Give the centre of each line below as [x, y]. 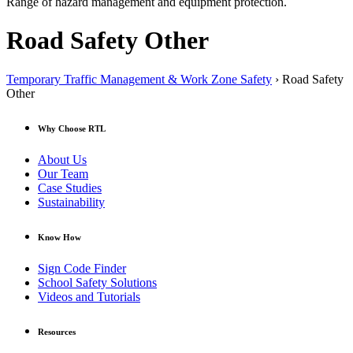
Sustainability [71, 202]
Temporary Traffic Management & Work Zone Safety [139, 79]
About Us [62, 159]
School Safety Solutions [97, 282]
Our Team [63, 173]
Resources [57, 331]
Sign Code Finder [82, 268]
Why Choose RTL [72, 128]
